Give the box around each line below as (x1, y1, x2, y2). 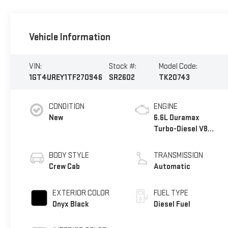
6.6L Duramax (154, 112, 200, 123)
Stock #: (108, 61, 136, 71)
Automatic (154, 161, 191, 172)
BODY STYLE (48, 150, 89, 160)
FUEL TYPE (154, 188, 189, 198)
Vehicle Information (28, 31, 110, 44)
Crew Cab (48, 161, 80, 172)
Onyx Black (52, 199, 89, 209)
